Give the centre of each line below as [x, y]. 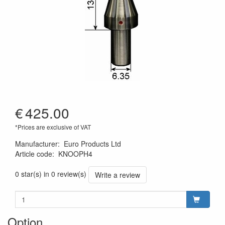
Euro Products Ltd [92, 144]
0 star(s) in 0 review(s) [51, 174]
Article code [34, 154]
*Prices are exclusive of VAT [53, 127]
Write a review [118, 175]
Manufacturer [36, 144]
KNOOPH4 [75, 154]
